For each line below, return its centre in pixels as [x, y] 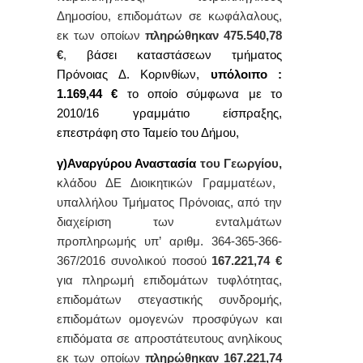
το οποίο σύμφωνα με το [205, 94]
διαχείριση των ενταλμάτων [169, 222]
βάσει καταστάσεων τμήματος [174, 56]
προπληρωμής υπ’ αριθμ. [134, 242]
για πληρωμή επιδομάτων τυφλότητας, [169, 281]
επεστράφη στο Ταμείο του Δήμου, [148, 133]
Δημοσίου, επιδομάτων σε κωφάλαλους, [169, 17]
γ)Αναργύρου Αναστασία [128, 164]
